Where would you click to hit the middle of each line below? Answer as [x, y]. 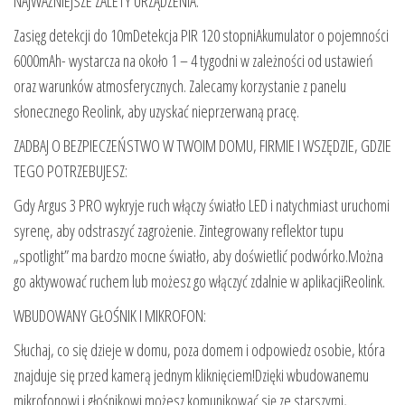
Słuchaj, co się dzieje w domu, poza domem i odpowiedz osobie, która [199, 349]
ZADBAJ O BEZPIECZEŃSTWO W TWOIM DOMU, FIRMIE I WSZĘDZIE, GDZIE [202, 145]
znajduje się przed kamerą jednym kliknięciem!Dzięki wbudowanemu [191, 375]
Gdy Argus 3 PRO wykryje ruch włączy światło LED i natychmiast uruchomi [202, 205]
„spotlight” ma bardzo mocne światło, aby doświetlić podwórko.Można [198, 255]
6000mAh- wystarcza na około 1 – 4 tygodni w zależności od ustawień [193, 60]
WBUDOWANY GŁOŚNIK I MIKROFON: [110, 315]
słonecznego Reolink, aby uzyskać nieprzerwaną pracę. [156, 111]
